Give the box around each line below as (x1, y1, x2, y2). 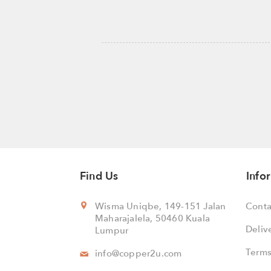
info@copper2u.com (95, 247, 182, 260)
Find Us (80, 169, 119, 184)
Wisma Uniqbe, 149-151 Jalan (95, 200, 226, 212)
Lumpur (95, 224, 129, 237)
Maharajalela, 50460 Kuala (95, 212, 210, 224)
